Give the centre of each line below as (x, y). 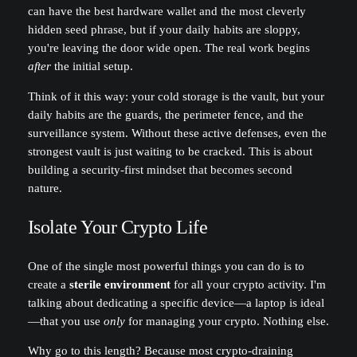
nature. (45, 188)
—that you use (65, 321)
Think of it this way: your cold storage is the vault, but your (176, 96)
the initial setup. (92, 67)
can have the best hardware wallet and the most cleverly (167, 12)
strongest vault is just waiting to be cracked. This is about (170, 151)
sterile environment (120, 284)
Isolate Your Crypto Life (118, 227)
